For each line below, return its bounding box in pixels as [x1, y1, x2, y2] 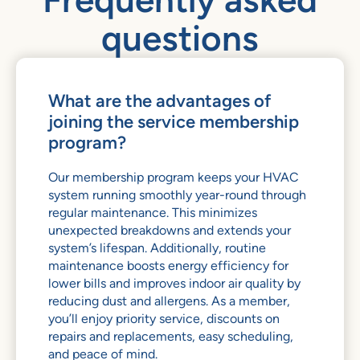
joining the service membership [48, 110, 299, 132]
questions [101, 17, 259, 59]
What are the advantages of [48, 89, 271, 111]
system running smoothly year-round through [48, 186, 306, 202]
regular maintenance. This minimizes [48, 204, 257, 220]
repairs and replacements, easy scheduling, [48, 328, 293, 344]
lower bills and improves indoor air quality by [48, 275, 301, 291]
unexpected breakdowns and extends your [48, 222, 291, 238]
